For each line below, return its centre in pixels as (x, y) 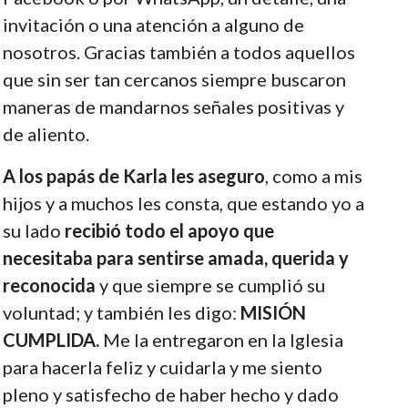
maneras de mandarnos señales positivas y (173, 106)
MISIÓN (273, 312)
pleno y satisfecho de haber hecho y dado (170, 394)
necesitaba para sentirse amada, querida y (175, 257)
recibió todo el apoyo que (169, 230)
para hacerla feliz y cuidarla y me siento (162, 367)
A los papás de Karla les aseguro (133, 175)
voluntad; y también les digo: (121, 312)
